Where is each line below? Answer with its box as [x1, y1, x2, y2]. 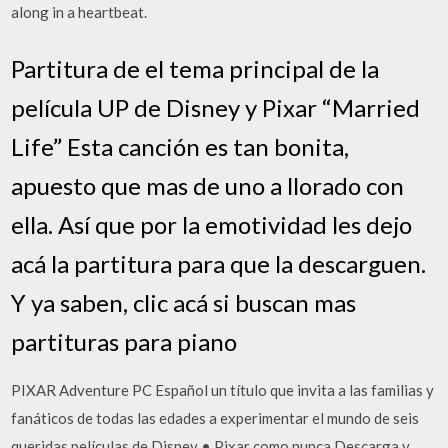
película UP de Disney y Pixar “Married [11, 92, 421, 122]
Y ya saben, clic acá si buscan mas [11, 287, 357, 317]
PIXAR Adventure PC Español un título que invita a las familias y [11, 380, 435, 399]
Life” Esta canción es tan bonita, [11, 131, 350, 161]
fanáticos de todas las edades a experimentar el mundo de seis [11, 408, 420, 427]
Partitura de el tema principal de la [11, 53, 380, 83]
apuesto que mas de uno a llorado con [11, 170, 405, 200]
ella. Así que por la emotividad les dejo [11, 209, 413, 239]
